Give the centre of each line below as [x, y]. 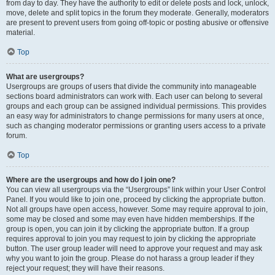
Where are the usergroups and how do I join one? [91, 180]
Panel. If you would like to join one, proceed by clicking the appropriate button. [136, 199]
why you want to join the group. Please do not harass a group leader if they [130, 258]
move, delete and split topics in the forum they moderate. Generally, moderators [137, 13]
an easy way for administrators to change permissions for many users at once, [135, 116]
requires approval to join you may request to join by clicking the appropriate [131, 239]
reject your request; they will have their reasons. [85, 268]
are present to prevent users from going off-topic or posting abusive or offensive [137, 23]
